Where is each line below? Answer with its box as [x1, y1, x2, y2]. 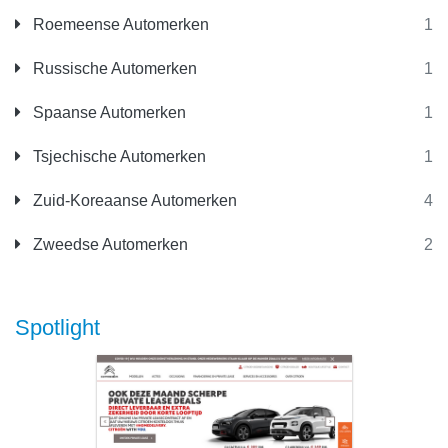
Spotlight [15, 315, 100, 341]
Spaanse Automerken [29, 104, 186, 122]
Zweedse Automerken [29, 236, 188, 254]
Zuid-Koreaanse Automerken [29, 192, 237, 210]
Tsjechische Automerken [29, 148, 206, 166]
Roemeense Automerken [29, 16, 209, 34]
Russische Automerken [29, 60, 197, 78]
